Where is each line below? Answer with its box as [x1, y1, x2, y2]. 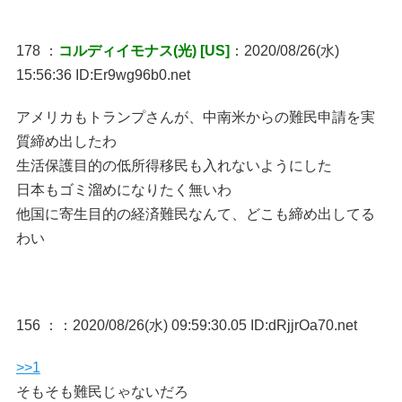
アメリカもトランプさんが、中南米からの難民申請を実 [15, 109, 375, 125]
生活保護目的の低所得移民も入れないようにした [15, 157, 332, 173]
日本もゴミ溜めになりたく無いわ [15, 181, 232, 197]
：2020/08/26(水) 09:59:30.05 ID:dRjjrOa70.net [57, 317, 357, 333]
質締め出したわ [15, 133, 117, 149]
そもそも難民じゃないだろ [15, 383, 188, 399]
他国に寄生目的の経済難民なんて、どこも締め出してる [15, 205, 375, 222]
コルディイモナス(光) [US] [57, 42, 230, 58]
